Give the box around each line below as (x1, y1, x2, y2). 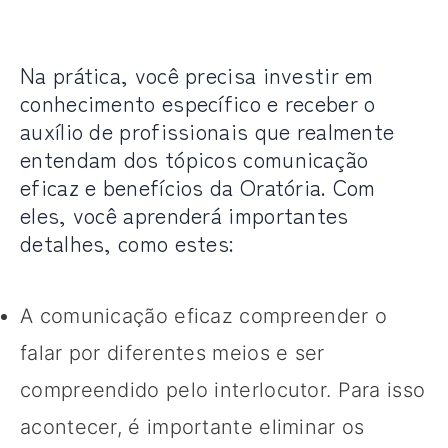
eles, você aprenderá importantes (20, 198, 349, 230)
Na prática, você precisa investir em (20, 58, 374, 90)
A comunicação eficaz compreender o (20, 303, 388, 328)
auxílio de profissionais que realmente (20, 114, 395, 146)
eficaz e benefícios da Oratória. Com (20, 170, 376, 202)
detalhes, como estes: (20, 226, 235, 258)
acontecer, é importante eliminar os (20, 414, 365, 439)
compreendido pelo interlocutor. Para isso (20, 377, 426, 402)
